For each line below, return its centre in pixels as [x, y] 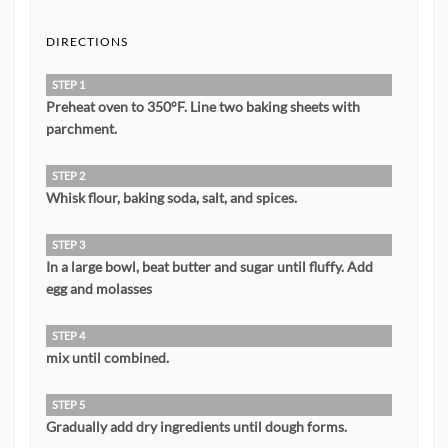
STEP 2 [68, 176]
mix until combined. [107, 358]
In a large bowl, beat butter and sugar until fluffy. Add [209, 267]
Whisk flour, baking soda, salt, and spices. [171, 198]
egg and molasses [99, 289]
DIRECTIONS [87, 42]
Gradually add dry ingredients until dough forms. [196, 427]
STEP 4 [68, 336]
